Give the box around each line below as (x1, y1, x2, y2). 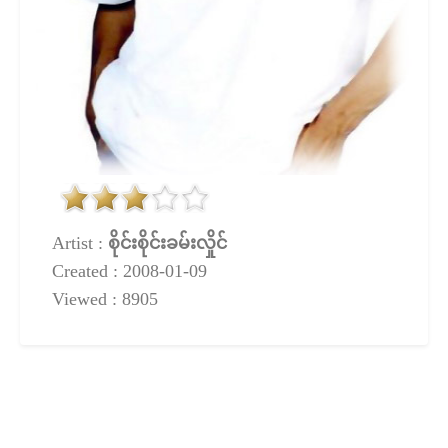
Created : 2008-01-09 (52, 261, 207, 281)
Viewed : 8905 (52, 289, 158, 309)
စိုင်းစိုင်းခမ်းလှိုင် (108, 233, 227, 253)
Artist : (52, 233, 108, 253)
